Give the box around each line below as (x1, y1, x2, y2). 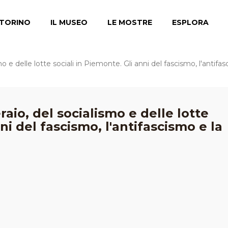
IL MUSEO (50, 18, 88, 27)
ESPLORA (172, 18, 209, 27)
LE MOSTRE (107, 18, 152, 27)
